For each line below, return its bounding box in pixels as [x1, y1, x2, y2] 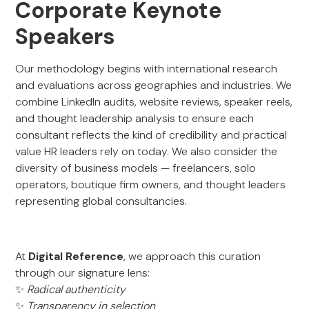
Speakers [15, 22, 116, 51]
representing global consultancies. [15, 194, 188, 208]
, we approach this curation [123, 249, 261, 263]
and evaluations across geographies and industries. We [15, 78, 292, 92]
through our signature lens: [15, 266, 150, 280]
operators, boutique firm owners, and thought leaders [15, 177, 286, 192]
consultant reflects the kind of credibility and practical [15, 128, 288, 142]
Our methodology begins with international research [15, 61, 278, 76]
